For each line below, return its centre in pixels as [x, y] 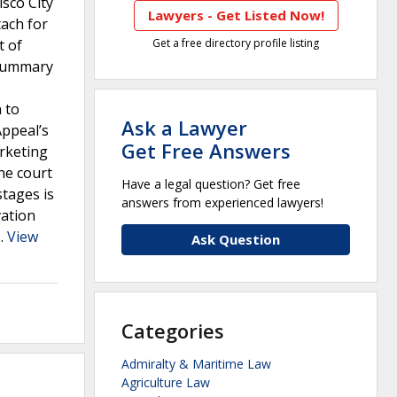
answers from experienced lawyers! [222, 203]
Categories [173, 331]
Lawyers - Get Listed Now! [236, 16]
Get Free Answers [206, 151]
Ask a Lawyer [184, 128]
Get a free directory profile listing [236, 43]
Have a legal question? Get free [211, 184]
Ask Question [236, 240]
